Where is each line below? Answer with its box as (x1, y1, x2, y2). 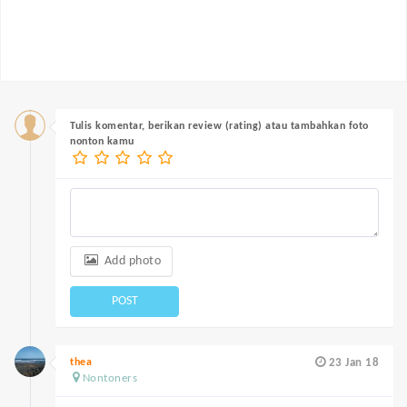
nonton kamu (70, 136, 134, 147)
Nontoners (82, 372, 138, 384)
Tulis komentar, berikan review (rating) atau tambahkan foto (70, 121, 369, 132)
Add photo (101, 254, 162, 268)
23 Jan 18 (328, 357, 379, 369)
